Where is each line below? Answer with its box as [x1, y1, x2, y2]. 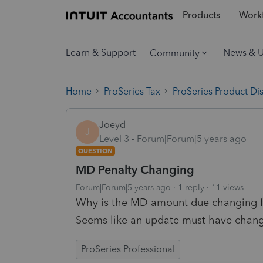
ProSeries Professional [81, 243, 175, 255]
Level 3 [99, 133, 129, 144]
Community [150, 47, 200, 59]
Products [182, 9, 220, 21]
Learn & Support [66, 47, 136, 58]
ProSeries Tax [104, 85, 160, 97]
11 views [211, 182, 244, 193]
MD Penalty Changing [76, 162, 194, 177]
